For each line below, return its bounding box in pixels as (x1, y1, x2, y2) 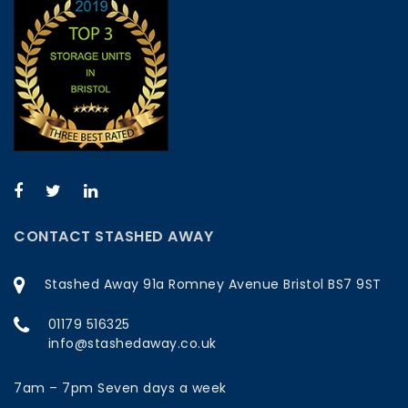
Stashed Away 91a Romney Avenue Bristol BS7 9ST (44, 275, 382, 293)
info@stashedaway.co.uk (47, 334, 217, 352)
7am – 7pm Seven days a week (14, 379, 227, 397)
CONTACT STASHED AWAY (14, 226, 213, 247)
